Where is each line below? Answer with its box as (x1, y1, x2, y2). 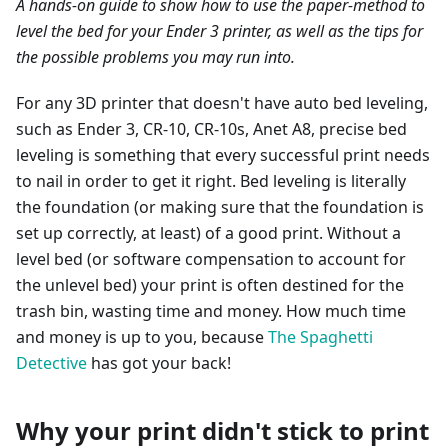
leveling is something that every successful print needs (16, 144, 430, 166)
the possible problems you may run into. (16, 46, 295, 68)
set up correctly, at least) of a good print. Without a (16, 222, 401, 244)
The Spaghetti (268, 326, 373, 348)
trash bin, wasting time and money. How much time (16, 300, 406, 322)
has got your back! (87, 352, 231, 374)
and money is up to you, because (16, 326, 268, 348)
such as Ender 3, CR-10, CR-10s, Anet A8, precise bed (16, 118, 407, 140)
